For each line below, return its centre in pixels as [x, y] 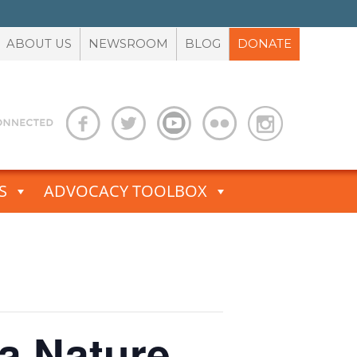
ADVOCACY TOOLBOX [125, 191]
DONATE [265, 44]
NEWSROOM [128, 44]
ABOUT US [39, 44]
